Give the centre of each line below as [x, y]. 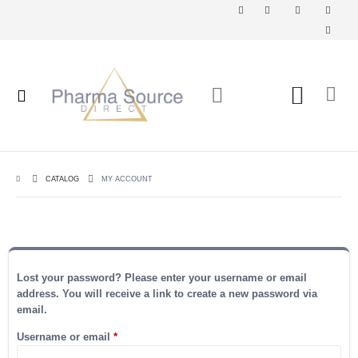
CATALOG [62, 179]
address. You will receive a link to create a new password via [167, 293]
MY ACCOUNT [127, 179]
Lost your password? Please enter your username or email [162, 277]
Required [139, 336]
